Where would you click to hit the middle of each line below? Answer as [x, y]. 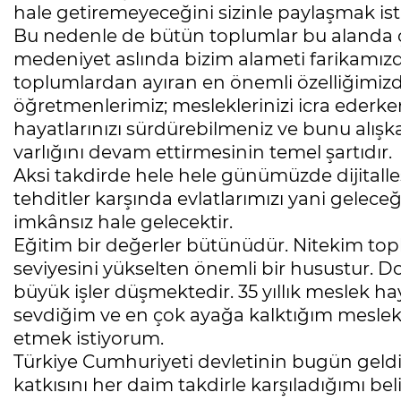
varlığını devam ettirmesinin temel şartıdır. [203, 153]
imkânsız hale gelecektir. [123, 222]
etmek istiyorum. [89, 339]
